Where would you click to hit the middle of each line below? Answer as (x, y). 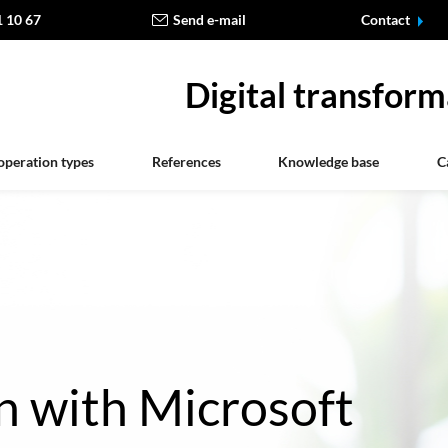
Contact (386, 20)
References (186, 161)
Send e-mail (209, 20)
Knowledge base (328, 161)
